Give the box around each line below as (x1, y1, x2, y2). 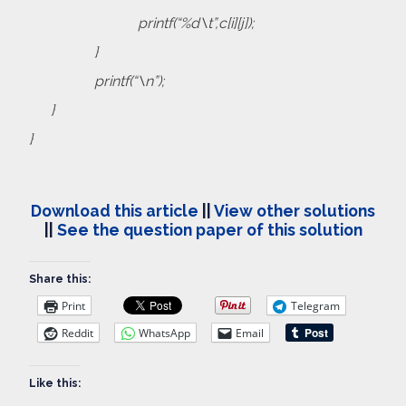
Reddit (62, 324, 93, 341)
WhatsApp (139, 324, 190, 341)
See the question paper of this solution (56, 220, 362, 240)
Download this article (31, 201, 198, 221)
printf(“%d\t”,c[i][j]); (29, 14, 254, 33)
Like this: (29, 377, 81, 391)
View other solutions (214, 201, 375, 221)
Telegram (291, 297, 340, 314)
